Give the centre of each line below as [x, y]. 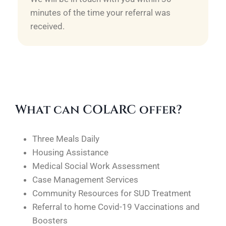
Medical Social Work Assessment [96, 166]
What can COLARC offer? [99, 110]
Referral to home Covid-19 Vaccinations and [116, 207]
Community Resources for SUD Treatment [112, 193]
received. [48, 26]
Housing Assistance [70, 152]
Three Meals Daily [66, 139]
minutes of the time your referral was [100, 13]
